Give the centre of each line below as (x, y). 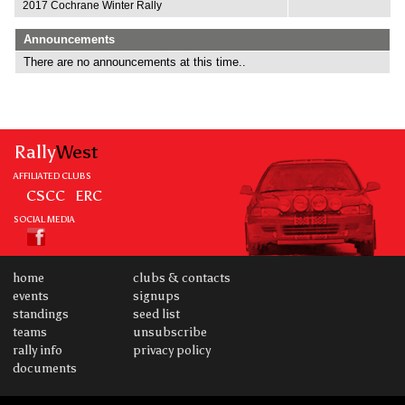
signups (156, 296)
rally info (37, 350)
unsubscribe (170, 332)
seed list (156, 314)
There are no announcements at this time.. (135, 62)
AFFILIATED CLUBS (52, 175)
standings (40, 314)
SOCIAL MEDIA (44, 220)
